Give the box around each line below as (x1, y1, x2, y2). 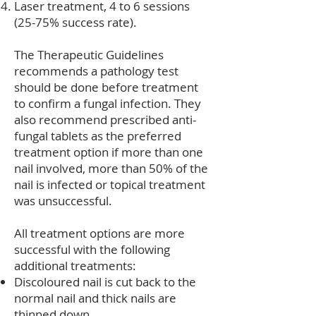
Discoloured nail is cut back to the (14, 274, 196, 290)
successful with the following (14, 241, 170, 257)
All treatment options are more (14, 225, 185, 241)
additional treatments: (14, 257, 136, 274)
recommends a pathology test (14, 63, 178, 79)
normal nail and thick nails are (14, 290, 176, 306)
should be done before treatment (14, 79, 198, 95)
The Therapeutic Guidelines (14, 47, 164, 63)
